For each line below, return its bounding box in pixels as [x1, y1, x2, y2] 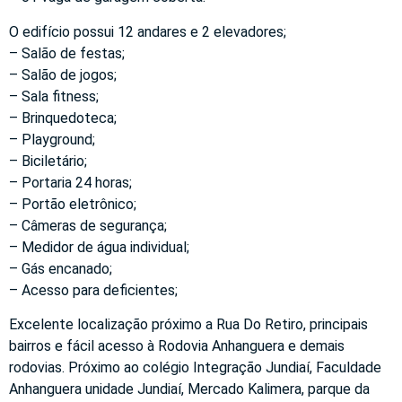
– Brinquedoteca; [9, 109, 117, 127]
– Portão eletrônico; [9, 195, 136, 213]
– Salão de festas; [9, 44, 125, 62]
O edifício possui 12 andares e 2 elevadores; [9, 22, 286, 40]
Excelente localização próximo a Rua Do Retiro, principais [9, 316, 368, 334]
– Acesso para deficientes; [9, 281, 178, 299]
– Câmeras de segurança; [9, 216, 167, 234]
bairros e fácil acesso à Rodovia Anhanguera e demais [9, 337, 345, 355]
